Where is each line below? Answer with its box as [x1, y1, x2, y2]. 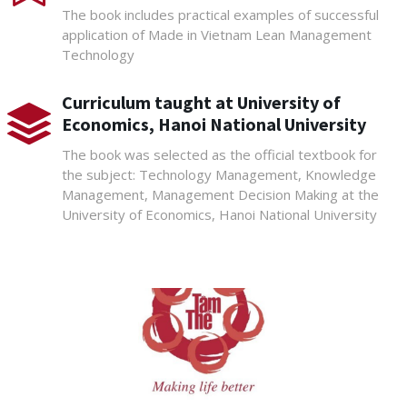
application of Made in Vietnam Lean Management [61, 25, 372, 44]
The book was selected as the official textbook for [61, 144, 377, 164]
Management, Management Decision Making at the [61, 184, 379, 203]
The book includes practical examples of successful [61, 5, 379, 24]
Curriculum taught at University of [61, 90, 341, 114]
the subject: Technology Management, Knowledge [61, 164, 376, 184]
